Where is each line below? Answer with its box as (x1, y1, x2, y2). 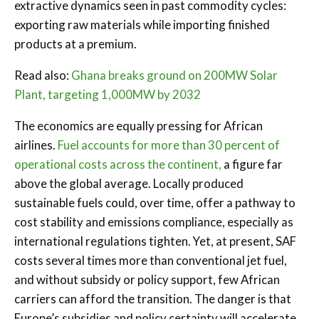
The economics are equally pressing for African (14, 117, 263, 133)
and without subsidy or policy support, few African (14, 271, 280, 287)
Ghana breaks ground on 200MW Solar (71, 67, 278, 83)
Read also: (14, 67, 71, 83)
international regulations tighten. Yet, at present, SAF (14, 233, 296, 249)
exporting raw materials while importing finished (14, 16, 270, 32)
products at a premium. (14, 36, 137, 51)
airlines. (14, 137, 58, 152)
